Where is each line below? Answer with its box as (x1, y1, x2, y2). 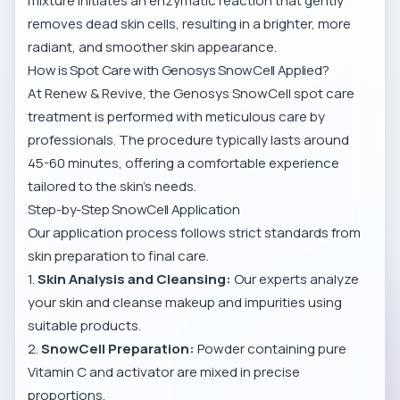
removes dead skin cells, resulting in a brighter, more (28, 14, 352, 34)
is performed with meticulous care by (92, 107, 326, 127)
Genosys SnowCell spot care (173, 84, 355, 104)
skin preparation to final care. (28, 246, 210, 266)
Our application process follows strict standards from (28, 223, 362, 243)
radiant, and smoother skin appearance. (28, 37, 278, 57)
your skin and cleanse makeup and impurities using (28, 293, 343, 312)
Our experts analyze (231, 270, 360, 289)
